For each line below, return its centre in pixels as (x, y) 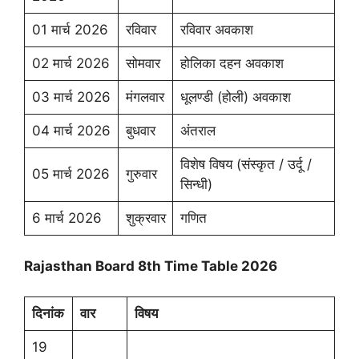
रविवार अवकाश (216, 30)
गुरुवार (141, 174)
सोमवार (143, 63)
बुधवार (140, 131)
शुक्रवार (145, 218)
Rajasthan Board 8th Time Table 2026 (151, 266)
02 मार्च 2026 (71, 63)
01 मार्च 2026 (70, 30)
